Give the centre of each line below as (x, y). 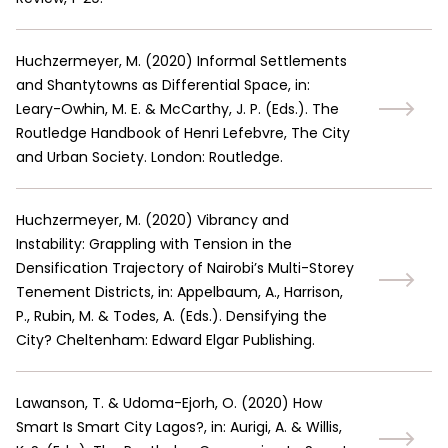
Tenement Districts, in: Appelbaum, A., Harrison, (179, 292)
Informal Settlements (272, 61)
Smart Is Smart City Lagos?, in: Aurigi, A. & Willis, (179, 427)
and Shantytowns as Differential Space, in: (163, 85)
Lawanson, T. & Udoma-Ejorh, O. (126, 403)
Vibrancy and (243, 220)
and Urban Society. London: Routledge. (149, 157)
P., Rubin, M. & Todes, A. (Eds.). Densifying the (171, 316)
